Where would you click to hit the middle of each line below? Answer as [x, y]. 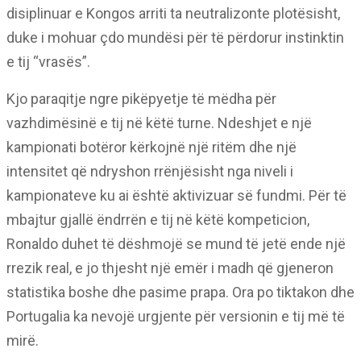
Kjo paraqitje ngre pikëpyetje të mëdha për [141, 99]
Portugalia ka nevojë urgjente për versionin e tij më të [176, 316]
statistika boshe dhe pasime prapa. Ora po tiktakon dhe [180, 292]
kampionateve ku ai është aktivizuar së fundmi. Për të [176, 195]
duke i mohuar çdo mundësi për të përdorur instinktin [175, 37]
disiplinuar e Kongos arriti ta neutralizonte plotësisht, [173, 13]
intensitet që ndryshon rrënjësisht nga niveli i [150, 171]
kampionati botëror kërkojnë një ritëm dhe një [151, 147]
